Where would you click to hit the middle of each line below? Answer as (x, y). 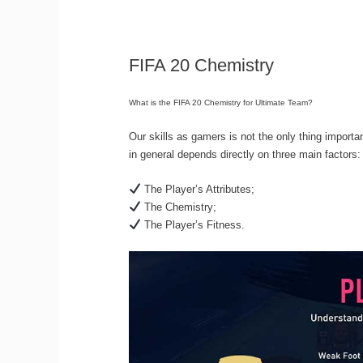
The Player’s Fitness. (192, 225)
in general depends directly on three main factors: (244, 155)
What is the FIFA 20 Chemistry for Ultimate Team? (220, 102)
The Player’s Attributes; (197, 190)
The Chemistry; (178, 207)
